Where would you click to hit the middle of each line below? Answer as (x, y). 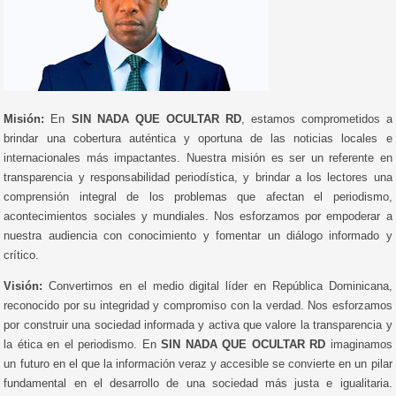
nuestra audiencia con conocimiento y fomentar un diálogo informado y (198, 235)
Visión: (23, 286)
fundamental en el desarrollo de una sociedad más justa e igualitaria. (198, 383)
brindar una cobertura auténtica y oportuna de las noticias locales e (198, 138)
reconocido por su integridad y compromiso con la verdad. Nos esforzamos (198, 305)
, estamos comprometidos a (316, 118)
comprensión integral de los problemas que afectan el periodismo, (198, 196)
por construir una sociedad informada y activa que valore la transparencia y (198, 324)
